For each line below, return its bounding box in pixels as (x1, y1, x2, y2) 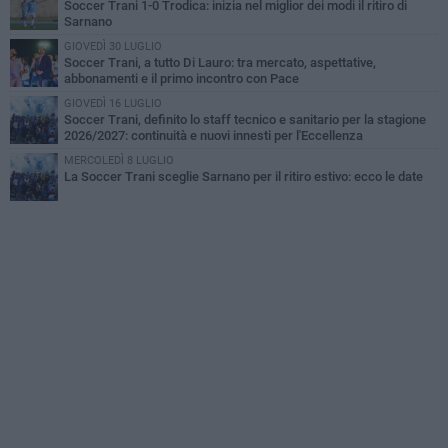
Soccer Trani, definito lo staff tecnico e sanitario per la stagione (64, 112, 426, 128)
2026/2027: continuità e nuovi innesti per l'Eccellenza (64, 128, 363, 144)
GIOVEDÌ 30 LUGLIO (64, 40, 162, 54)
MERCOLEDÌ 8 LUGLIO (64, 154, 174, 168)
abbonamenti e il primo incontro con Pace (64, 71, 299, 87)
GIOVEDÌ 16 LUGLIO (64, 97, 162, 111)
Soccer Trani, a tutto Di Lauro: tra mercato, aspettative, (64, 55, 376, 71)
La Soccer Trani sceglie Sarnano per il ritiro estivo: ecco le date (64, 169, 423, 185)
